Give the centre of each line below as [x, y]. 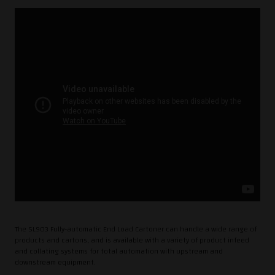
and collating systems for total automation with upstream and [119, 251]
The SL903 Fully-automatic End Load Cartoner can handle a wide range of [136, 229]
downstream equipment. [55, 262]
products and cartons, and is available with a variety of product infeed [132, 240]
